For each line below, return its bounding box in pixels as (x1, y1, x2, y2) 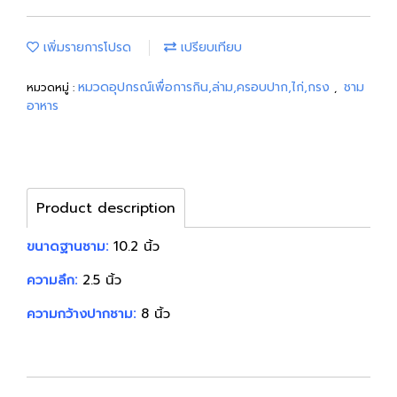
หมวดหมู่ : (27, 80, 78, 96)
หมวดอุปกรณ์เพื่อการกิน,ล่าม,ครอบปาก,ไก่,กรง (78, 78, 334, 97)
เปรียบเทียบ (176, 38, 242, 57)
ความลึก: (27, 270, 77, 290)
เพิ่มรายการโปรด (39, 38, 131, 57)
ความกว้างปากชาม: (27, 304, 136, 323)
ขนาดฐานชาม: (27, 237, 108, 256)
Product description (36, 198, 175, 219)
